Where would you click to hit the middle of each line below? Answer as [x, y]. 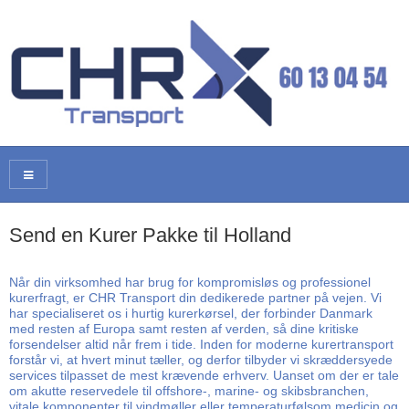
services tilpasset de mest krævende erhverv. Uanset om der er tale [204, 375]
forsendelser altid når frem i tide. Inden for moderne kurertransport [201, 344]
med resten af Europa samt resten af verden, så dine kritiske [184, 328]
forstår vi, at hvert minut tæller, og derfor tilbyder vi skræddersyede [201, 359]
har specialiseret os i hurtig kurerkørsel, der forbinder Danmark [191, 313]
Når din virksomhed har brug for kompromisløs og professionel [190, 282]
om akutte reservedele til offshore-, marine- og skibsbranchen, [189, 390]
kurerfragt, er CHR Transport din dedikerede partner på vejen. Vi [195, 297]
